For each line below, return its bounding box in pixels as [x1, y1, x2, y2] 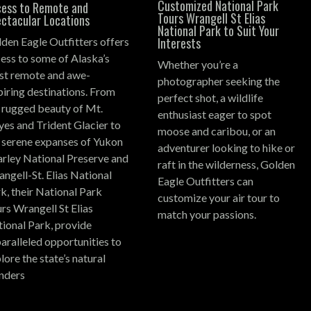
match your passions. [158, 207, 257, 221]
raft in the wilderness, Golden [158, 157, 296, 171]
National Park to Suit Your [158, 21, 280, 40]
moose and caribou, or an [158, 124, 276, 137]
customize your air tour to [158, 190, 280, 204]
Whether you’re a [158, 57, 239, 71]
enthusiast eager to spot [158, 107, 272, 121]
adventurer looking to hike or [158, 140, 296, 154]
